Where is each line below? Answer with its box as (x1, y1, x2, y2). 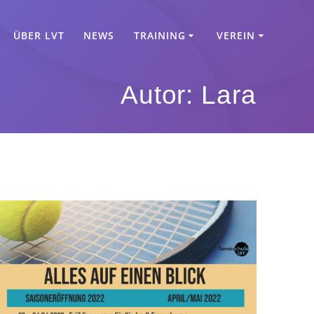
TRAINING (133, 29, 186, 42)
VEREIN (217, 29, 256, 42)
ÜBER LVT (13, 29, 65, 42)
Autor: (120, 81, 202, 110)
